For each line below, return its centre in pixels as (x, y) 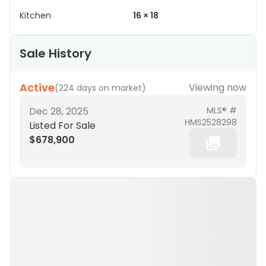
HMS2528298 (211, 122)
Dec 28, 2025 (59, 111)
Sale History (56, 53)
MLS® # (222, 110)
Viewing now (218, 88)
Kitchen (35, 15)
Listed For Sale (62, 126)
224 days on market (100, 88)
